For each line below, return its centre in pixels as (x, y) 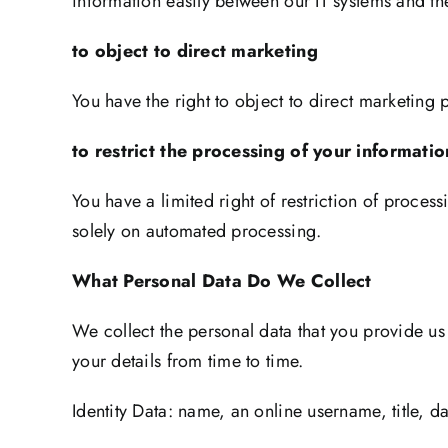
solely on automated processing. (197, 231)
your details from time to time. (188, 361)
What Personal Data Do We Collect (224, 281)
